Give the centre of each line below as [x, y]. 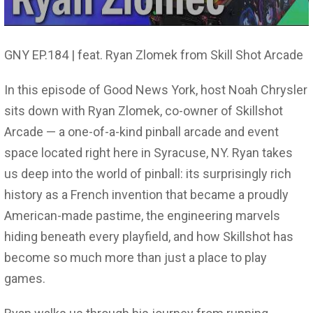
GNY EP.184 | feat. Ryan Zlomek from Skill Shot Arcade [154, 54]
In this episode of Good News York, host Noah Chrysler [156, 89]
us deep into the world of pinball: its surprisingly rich [148, 173]
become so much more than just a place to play [136, 257]
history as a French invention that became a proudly [146, 194]
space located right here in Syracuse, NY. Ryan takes [148, 152]
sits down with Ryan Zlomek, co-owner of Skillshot [144, 110]
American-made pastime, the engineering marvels [142, 215]
